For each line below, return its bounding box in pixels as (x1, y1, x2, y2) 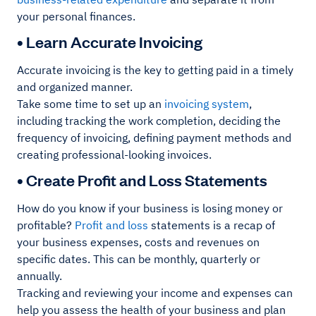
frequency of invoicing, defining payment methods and (17, 130, 291, 145)
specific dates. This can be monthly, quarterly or (17, 252, 260, 267)
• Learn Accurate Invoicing (17, 31, 202, 52)
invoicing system (162, 97, 249, 111)
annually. (17, 269, 62, 284)
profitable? (17, 218, 75, 233)
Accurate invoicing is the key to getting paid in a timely (17, 63, 293, 78)
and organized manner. (17, 80, 133, 95)
